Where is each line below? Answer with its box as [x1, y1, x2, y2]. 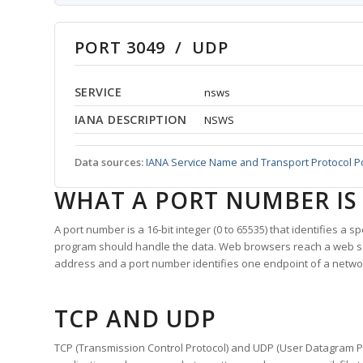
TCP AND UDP [54, 303, 216, 335]
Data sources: [75, 155, 143, 170]
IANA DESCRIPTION [75, 112, 187, 128]
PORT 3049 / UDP [75, 36, 228, 59]
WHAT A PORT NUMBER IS [54, 185, 357, 216]
